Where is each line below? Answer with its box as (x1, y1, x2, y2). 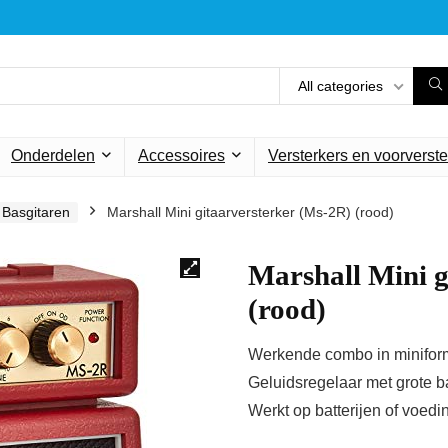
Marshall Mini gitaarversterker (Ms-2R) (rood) (107, 203, 394, 220)
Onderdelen (11, 146, 95, 164)
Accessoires (138, 146, 225, 164)
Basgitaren (2, 203, 70, 220)
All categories (298, 77, 383, 94)
